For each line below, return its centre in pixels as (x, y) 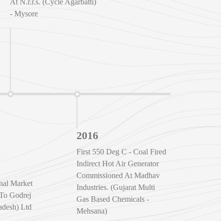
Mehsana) (92, 211)
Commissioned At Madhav (118, 175)
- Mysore (24, 14)
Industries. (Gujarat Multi (115, 187)
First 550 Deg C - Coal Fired (121, 151)
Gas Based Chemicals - (112, 199)
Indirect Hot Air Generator (117, 163)
